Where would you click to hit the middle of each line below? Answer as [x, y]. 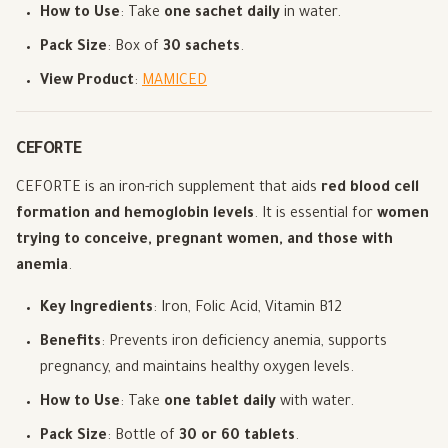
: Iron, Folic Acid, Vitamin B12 [247, 309]
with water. [315, 403]
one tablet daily [220, 403]
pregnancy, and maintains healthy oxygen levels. [197, 369]
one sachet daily [222, 14]
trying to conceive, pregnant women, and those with [204, 241]
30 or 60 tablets [237, 437]
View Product [87, 82]
